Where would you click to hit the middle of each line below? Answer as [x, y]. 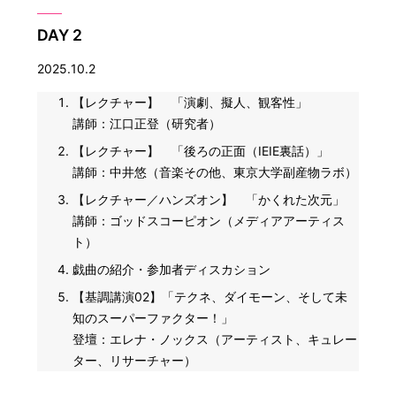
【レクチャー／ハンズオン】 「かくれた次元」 [209, 199]
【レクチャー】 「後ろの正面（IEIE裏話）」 [201, 150]
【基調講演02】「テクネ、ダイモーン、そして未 [210, 296]
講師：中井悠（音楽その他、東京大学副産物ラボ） [215, 171]
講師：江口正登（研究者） [147, 123]
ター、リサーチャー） [135, 360]
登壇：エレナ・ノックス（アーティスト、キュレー [215, 339]
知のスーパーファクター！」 [153, 317]
